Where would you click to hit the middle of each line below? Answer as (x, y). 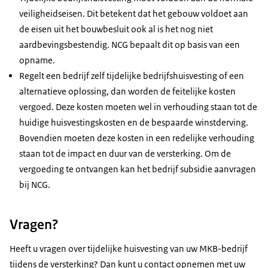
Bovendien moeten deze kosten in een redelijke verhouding (137, 138)
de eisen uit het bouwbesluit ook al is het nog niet (116, 29)
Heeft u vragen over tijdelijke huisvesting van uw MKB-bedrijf (129, 249)
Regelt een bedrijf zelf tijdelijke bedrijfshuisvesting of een (132, 75)
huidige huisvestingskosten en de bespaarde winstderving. (134, 122)
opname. (37, 60)
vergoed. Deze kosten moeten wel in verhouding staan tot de (138, 106)
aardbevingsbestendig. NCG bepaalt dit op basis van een (130, 44)
